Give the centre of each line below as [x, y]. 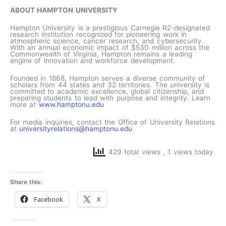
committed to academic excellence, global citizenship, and [107, 91]
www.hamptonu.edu [71, 104]
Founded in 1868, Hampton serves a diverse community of [107, 78]
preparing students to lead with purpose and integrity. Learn [110, 98]
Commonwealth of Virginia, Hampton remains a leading [101, 54]
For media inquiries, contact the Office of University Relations [112, 122]
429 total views [134, 152]
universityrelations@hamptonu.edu [76, 128]
